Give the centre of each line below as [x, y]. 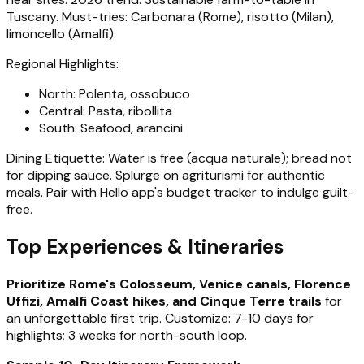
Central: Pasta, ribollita [106, 110]
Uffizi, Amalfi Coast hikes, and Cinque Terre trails [164, 301]
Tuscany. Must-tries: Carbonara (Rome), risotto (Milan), [170, 16]
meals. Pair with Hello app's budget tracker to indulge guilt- [180, 192]
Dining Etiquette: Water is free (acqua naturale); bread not [179, 158]
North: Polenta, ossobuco [115, 93]
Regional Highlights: [63, 63]
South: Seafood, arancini [111, 128]
